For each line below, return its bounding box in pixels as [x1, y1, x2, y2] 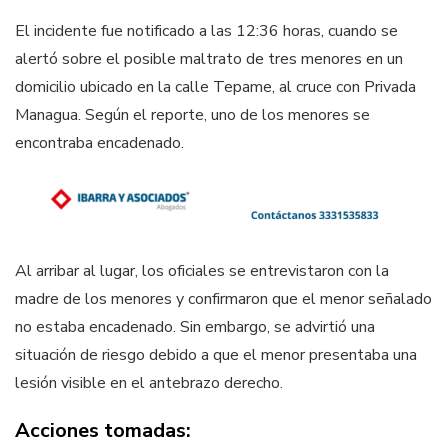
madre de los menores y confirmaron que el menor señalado [15, 287, 432, 310]
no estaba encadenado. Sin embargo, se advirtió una [15, 315, 375, 338]
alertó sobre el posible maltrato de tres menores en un [15, 48, 403, 71]
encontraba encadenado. [15, 132, 184, 155]
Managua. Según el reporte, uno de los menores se [15, 104, 370, 127]
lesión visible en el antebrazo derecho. [15, 371, 283, 394]
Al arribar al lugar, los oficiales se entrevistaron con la [15, 259, 389, 282]
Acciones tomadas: [15, 416, 191, 444]
